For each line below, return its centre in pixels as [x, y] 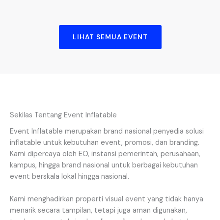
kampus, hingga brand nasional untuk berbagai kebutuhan [104, 165]
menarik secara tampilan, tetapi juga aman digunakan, [98, 210]
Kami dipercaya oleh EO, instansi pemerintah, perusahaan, [105, 154]
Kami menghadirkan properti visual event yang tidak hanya [107, 199]
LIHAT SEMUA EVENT [110, 37]
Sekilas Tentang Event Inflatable [63, 115]
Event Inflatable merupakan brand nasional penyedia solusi [107, 131]
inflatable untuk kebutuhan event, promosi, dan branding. [105, 142]
